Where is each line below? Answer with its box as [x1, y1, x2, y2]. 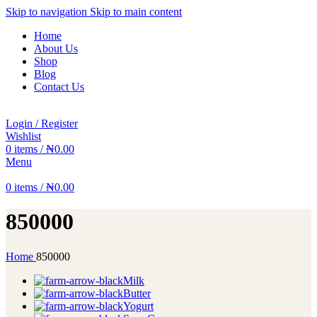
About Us [34, 42, 78, 54]
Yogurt [123, 299, 154, 312]
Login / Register [6, 117, 78, 129]
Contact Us [34, 81, 84, 93]
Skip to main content [90, 6, 182, 18]
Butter [123, 287, 151, 299]
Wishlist [6, 130, 41, 142]
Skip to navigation [6, 6, 90, 18]
